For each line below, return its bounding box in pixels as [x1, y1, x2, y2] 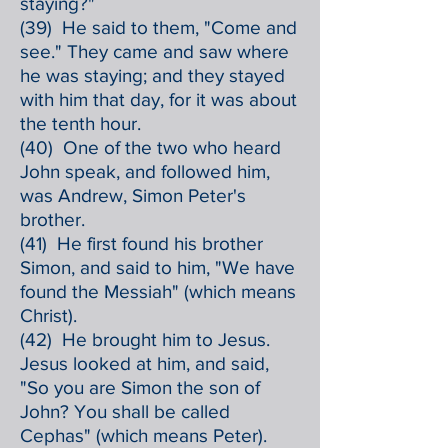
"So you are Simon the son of [20, 377, 260, 398]
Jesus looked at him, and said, [20, 353, 269, 374]
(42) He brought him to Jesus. [20, 329, 270, 350]
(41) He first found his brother [20, 233, 263, 254]
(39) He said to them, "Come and [20, 17, 297, 38]
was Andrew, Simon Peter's [20, 185, 246, 206]
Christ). [20, 305, 77, 326]
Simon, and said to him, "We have [20, 257, 295, 278]
